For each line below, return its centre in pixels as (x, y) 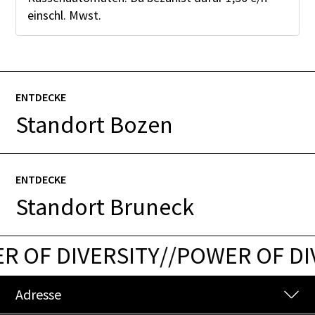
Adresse (39, 294)
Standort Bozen (95, 124)
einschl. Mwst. (65, 15)
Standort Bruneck (105, 206)
